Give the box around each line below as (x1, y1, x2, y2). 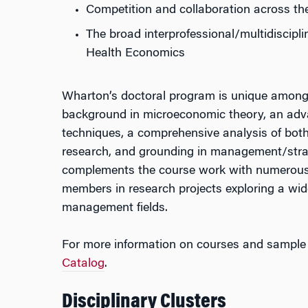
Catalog (61, 258, 104, 270)
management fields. (61, 202, 168, 214)
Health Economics (85, 47, 185, 60)
